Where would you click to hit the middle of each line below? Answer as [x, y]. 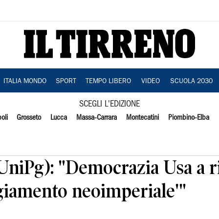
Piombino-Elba [188, 118]
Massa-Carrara [97, 118]
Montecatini [142, 118]
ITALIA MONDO [25, 82]
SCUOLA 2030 [191, 82]
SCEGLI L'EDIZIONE [109, 104]
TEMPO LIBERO [108, 82]
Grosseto [29, 118]
